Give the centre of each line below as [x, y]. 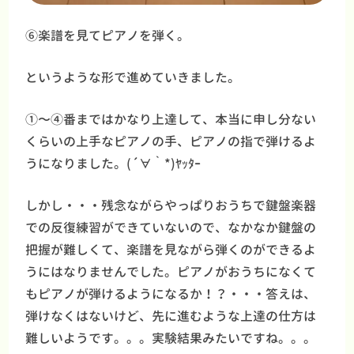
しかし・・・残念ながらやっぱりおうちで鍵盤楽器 [171, 206]
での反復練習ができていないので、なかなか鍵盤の [171, 228]
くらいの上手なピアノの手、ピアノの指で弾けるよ [171, 142]
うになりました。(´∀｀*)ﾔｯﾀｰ [113, 164]
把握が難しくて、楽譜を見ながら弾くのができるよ [171, 250]
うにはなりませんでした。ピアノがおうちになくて [171, 272]
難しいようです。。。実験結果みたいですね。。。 [171, 339]
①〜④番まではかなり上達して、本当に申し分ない [171, 120]
